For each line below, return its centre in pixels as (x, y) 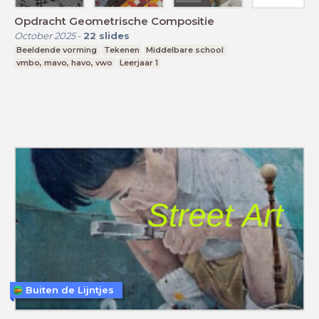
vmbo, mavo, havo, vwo (65, 63)
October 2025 (45, 36)
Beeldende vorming (57, 50)
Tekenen (121, 50)
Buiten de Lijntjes (70, 290)
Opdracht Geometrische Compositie (114, 21)
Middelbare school (185, 50)
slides (114, 36)
